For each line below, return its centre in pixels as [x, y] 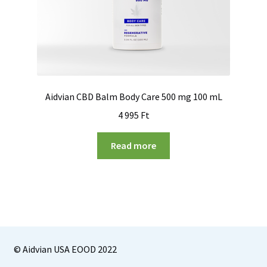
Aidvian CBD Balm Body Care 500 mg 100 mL [133, 97]
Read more [133, 145]
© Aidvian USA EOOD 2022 [65, 249]
